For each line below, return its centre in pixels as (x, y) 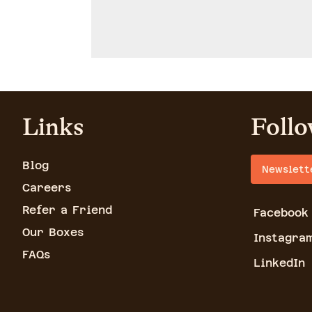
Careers (47, 187)
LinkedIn (279, 263)
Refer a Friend (67, 210)
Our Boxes (53, 232)
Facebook (281, 212)
